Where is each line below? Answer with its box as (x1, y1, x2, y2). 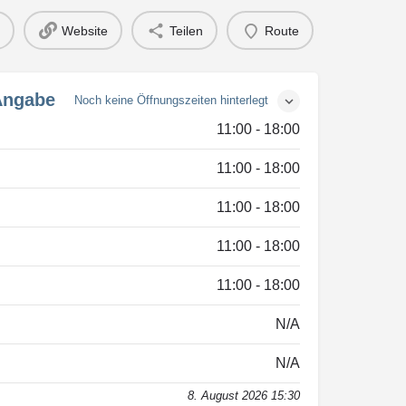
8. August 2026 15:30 (188, 389, 300, 402)
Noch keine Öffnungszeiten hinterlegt (74, 93, 268, 107)
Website (61, 23, 108, 38)
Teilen (169, 23, 203, 38)
